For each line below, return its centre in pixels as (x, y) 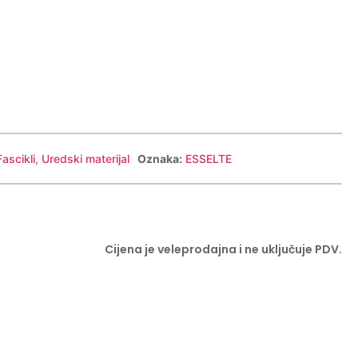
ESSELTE (208, 158)
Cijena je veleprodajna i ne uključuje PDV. (223, 249)
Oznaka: (159, 158)
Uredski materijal (85, 158)
